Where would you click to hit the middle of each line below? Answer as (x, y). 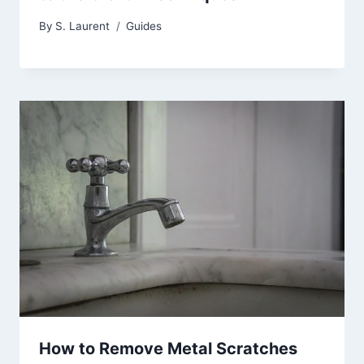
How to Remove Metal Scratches (168, 349)
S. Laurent (83, 26)
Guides (144, 26)
